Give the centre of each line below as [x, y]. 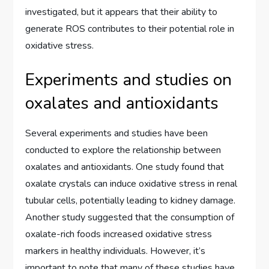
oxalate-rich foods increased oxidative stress [119, 234]
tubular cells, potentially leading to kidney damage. [131, 200]
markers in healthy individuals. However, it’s [116, 251]
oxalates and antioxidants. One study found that [125, 167]
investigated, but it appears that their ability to [122, 12]
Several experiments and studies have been [117, 133]
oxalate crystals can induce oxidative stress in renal [131, 183]
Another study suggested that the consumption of [130, 217]
